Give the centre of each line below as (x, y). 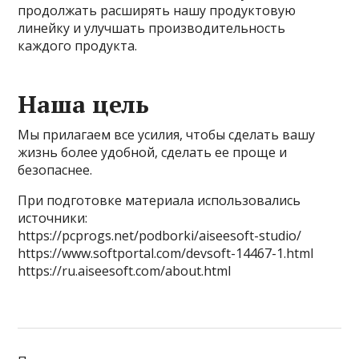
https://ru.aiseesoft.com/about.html (125, 271)
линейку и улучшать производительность (152, 28)
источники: (53, 218)
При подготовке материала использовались (159, 200)
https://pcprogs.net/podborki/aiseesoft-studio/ (160, 236)
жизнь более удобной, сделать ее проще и (153, 152)
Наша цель (84, 104)
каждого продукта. (78, 46)
